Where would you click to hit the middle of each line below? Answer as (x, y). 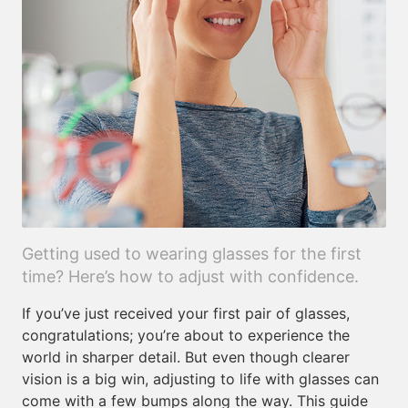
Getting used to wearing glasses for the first (192, 254)
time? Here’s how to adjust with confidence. (190, 276)
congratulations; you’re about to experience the (186, 335)
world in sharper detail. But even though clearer (186, 357)
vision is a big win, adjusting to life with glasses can (200, 379)
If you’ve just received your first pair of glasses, (186, 313)
